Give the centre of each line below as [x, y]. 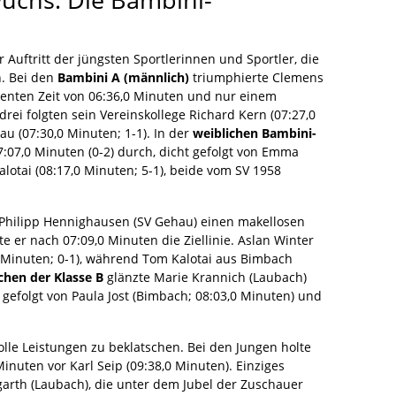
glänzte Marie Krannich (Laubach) [205, 277]
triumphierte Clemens [256, 77]
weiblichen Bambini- [255, 133]
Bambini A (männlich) [123, 77]
